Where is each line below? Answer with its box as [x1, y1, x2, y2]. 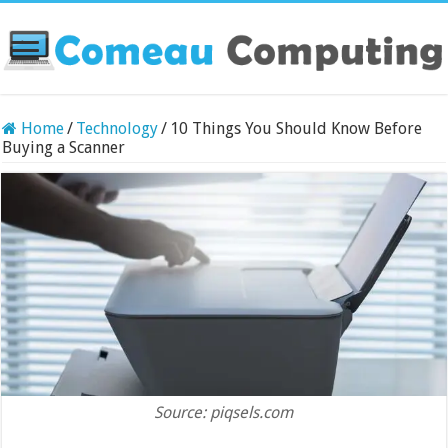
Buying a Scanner [2, 137, 126, 157]
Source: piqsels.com [154, 402, 294, 422]
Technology [76, 118, 159, 138]
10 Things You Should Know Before [170, 118, 423, 138]
